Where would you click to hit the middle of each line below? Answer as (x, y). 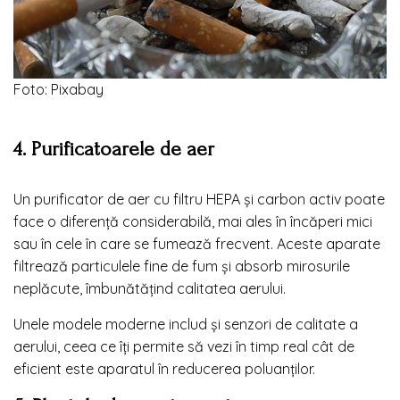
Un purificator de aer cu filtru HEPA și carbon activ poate (199, 199)
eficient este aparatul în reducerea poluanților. (164, 368)
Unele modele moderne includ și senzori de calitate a (186, 324)
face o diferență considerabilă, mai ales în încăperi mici (193, 221)
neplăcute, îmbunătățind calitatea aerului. (150, 288)
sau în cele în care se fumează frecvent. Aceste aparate (197, 243)
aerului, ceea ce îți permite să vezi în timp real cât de (184, 346)
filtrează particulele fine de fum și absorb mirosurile (182, 266)
